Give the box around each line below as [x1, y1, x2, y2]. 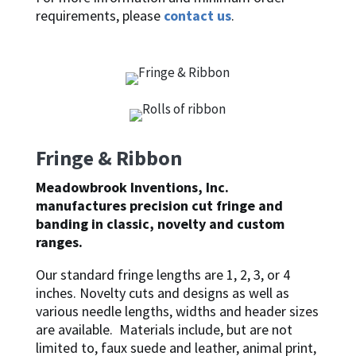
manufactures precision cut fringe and [35, 196, 283, 215]
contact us [163, 6, 231, 25]
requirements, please [35, 6, 164, 25]
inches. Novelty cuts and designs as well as [35, 284, 289, 302]
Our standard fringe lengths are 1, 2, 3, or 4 [35, 265, 290, 284]
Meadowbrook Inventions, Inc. [35, 178, 229, 196]
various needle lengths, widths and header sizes [35, 302, 319, 320]
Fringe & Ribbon [35, 145, 182, 171]
